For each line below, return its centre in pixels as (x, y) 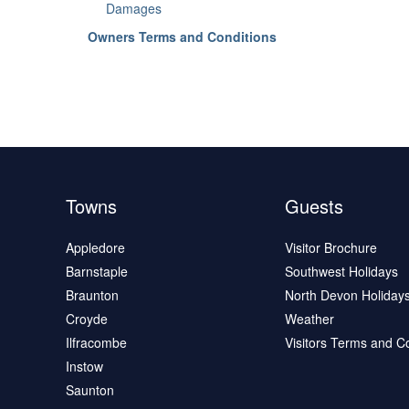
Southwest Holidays (341, 271)
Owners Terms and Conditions (182, 37)
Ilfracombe (96, 342)
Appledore (95, 247)
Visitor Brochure (330, 247)
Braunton (92, 295)
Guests (314, 206)
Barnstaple (96, 271)
